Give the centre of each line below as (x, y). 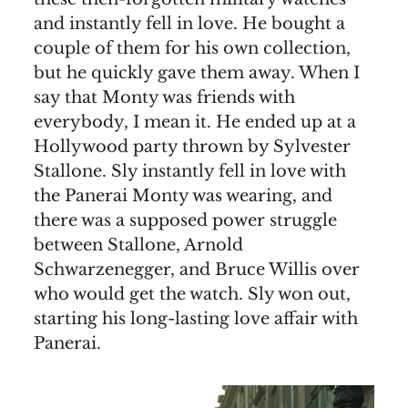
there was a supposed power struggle (185, 220)
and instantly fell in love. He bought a (189, 23)
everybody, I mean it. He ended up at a (195, 122)
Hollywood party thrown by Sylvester (192, 146)
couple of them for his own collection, (192, 48)
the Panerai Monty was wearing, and (183, 195)
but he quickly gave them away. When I (197, 72)
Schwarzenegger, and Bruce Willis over (197, 269)
